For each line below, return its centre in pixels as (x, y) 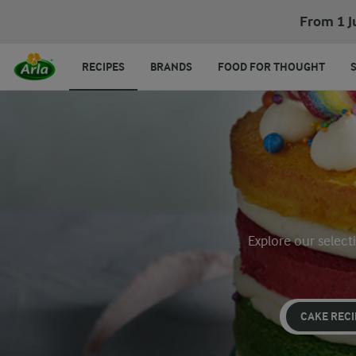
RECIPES (103, 67)
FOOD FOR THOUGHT (271, 67)
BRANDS (171, 67)
